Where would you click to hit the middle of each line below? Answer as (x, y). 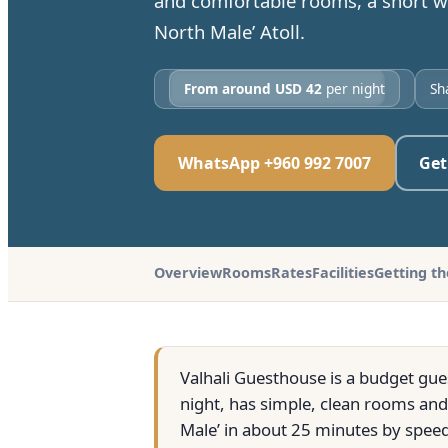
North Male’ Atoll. (229, 31)
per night (353, 88)
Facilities (343, 272)
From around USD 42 (253, 88)
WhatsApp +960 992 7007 (274, 163)
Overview (188, 272)
